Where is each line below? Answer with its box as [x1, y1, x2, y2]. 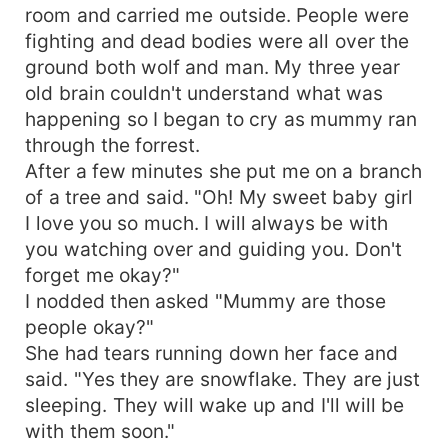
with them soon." [25, 418, 175, 443]
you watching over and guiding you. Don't [25, 236, 402, 261]
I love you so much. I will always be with [25, 210, 388, 235]
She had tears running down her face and [25, 340, 399, 365]
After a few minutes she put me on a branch [25, 158, 422, 183]
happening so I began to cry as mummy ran [25, 106, 418, 131]
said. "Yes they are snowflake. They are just [25, 366, 421, 391]
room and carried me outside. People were [25, 2, 409, 27]
